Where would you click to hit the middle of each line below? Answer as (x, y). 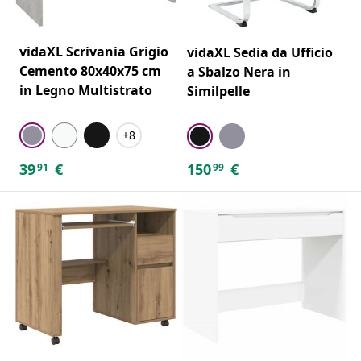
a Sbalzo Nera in (239, 71)
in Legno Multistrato (86, 90)
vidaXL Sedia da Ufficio (260, 52)
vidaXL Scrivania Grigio (94, 51)
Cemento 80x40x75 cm (90, 71)
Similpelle (218, 91)
